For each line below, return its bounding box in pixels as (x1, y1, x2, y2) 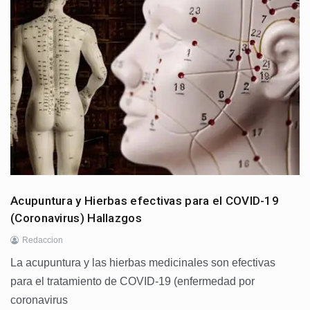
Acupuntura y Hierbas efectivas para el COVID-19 (10, 193, 280, 208)
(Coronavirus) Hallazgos (10, 210, 142, 225)
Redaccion (22, 235, 63, 245)
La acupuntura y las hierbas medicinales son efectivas (10, 256, 275, 268)
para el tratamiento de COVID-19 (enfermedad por (10, 275, 255, 287)
